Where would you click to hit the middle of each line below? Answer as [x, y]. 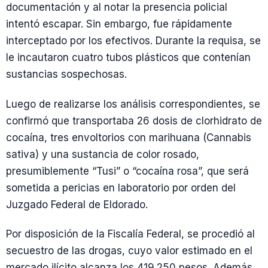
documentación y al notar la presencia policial [117, 7]
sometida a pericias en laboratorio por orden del [121, 188]
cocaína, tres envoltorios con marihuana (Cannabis [129, 137]
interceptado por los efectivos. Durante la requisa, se [133, 41]
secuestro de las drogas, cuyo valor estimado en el [129, 250]
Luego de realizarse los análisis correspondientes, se [133, 104]
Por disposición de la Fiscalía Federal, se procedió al [130, 234]
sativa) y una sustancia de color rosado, [103, 154]
